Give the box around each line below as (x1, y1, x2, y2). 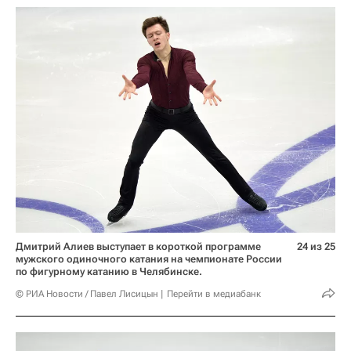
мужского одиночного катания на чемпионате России (16, 252, 282, 265)
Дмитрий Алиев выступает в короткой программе (16, 240, 261, 252)
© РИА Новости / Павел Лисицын (16, 288, 158, 299)
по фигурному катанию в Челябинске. (16, 265, 202, 277)
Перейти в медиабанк (167, 288, 261, 299)
